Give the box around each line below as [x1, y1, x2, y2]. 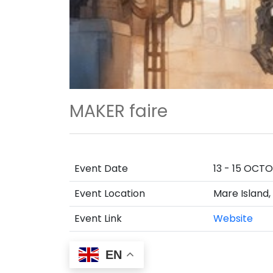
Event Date [74, 161, 128, 175]
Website [213, 211, 253, 225]
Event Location [74, 186, 145, 200]
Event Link [74, 211, 122, 225]
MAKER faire [69, 99, 168, 123]
